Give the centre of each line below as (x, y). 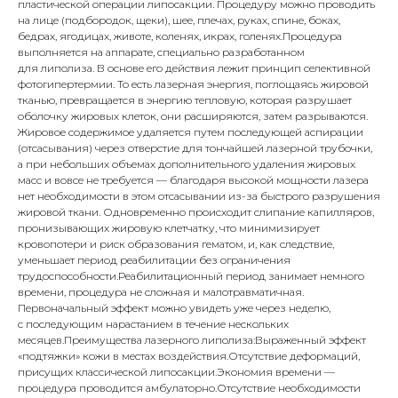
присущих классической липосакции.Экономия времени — (176, 372)
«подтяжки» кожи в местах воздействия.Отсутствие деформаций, (189, 356)
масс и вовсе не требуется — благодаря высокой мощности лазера (193, 180)
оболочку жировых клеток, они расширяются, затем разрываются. (193, 116)
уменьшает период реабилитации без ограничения (154, 260)
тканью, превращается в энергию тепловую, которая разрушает (185, 100)
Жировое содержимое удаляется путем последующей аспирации (191, 132)
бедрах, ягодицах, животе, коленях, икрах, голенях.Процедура (180, 36)
